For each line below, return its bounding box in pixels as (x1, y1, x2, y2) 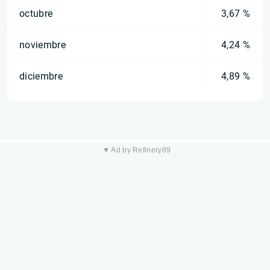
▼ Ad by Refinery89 (102, 146, 171, 154)
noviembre (19, 39, 66, 51)
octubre (19, 8, 53, 19)
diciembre (19, 71, 63, 82)
